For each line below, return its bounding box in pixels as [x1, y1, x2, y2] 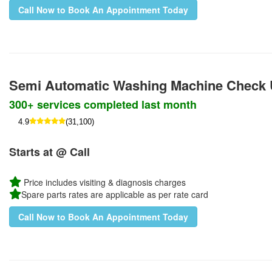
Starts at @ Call [9, 144, 90, 160]
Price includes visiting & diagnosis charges [21, 176, 186, 188]
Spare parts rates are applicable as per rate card [21, 188, 208, 200]
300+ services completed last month [9, 97, 197, 112]
